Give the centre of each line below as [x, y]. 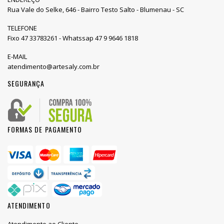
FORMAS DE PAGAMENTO [45, 129]
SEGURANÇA [26, 83]
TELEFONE [22, 28]
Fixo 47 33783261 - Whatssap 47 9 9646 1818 [73, 38]
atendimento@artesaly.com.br [53, 67]
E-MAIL [17, 57]
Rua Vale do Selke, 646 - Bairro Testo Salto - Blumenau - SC [96, 10]
